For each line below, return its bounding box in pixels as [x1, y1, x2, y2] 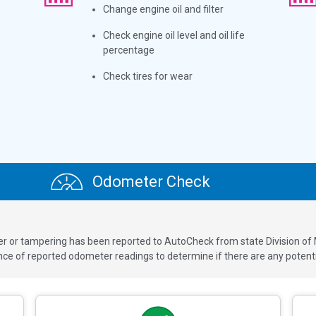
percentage [103, 44, 155, 56]
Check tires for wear [103, 70, 193, 82]
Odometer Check [88, 172, 210, 190]
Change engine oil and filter [103, 3, 224, 15]
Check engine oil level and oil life [103, 29, 245, 41]
